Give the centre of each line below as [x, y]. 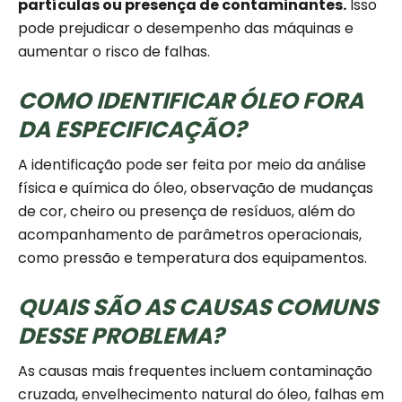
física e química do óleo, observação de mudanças [196, 188]
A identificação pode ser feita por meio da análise [192, 165]
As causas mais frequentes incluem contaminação [195, 371]
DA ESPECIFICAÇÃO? [132, 130]
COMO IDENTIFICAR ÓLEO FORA [191, 101]
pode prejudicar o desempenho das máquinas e [186, 29]
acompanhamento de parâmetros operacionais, [190, 235]
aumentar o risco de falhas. [114, 52]
